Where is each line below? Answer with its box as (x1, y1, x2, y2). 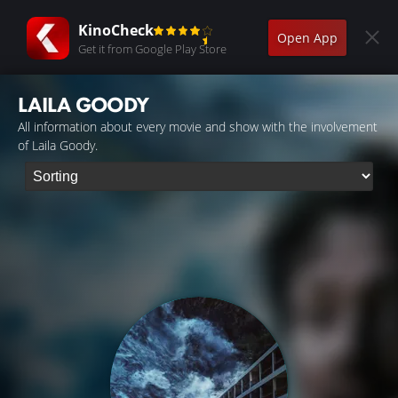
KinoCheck (78, 20, 154, 40)
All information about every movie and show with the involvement (18, 118, 378, 135)
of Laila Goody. (18, 137, 98, 154)
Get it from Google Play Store (78, 40, 227, 57)
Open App (277, 28, 338, 46)
